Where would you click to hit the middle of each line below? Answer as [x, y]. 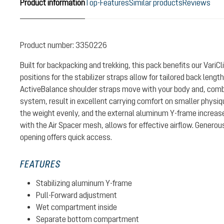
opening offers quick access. [66, 137]
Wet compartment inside [76, 207]
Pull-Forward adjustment [76, 195]
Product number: [48, 45]
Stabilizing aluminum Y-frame [84, 183]
